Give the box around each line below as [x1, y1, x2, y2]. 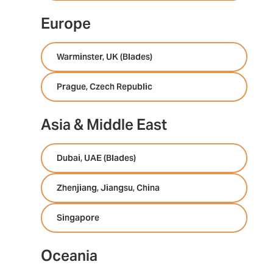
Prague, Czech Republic [57, 81, 153, 92]
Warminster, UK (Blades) [57, 51, 153, 62]
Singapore [57, 212, 100, 223]
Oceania [41, 246, 98, 265]
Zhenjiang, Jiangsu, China [57, 182, 160, 193]
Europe [41, 14, 91, 33]
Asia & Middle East [41, 115, 168, 134]
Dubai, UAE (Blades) [57, 152, 136, 163]
